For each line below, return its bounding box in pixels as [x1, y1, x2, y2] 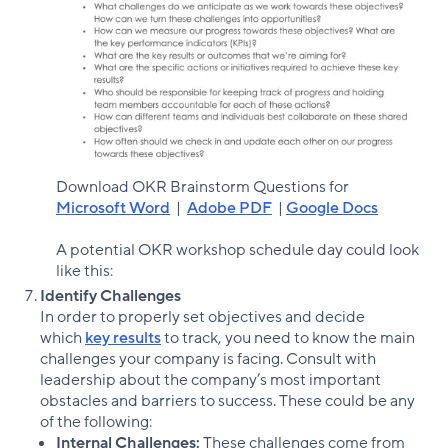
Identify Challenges [40, 285, 181, 308]
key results [85, 327, 161, 350]
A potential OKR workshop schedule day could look [56, 239, 419, 262]
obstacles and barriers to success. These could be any [40, 390, 415, 413]
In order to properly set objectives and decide [40, 306, 365, 329]
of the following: [40, 411, 152, 434]
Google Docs [286, 197, 378, 220]
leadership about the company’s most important [40, 369, 381, 392]
